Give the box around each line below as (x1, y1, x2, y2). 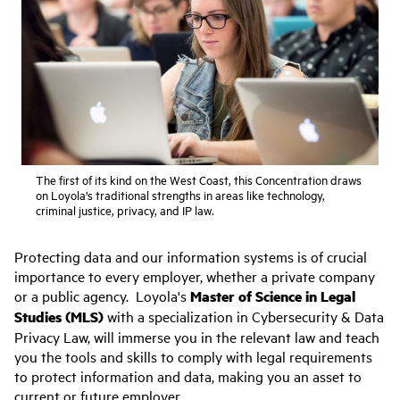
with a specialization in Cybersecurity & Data (104, 305, 384, 326)
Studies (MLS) (14, 305, 104, 327)
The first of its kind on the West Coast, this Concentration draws (36, 171, 362, 187)
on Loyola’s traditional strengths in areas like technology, (36, 186, 325, 203)
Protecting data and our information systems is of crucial (14, 246, 367, 266)
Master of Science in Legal (190, 285, 355, 306)
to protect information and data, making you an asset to (14, 365, 362, 386)
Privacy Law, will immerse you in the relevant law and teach (14, 326, 379, 346)
